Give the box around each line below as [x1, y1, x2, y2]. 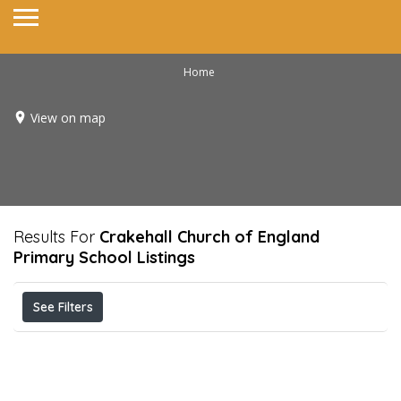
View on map [30, 108, 106, 126]
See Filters [32, 299, 93, 315]
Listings [132, 247, 195, 268]
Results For [13, 226, 99, 247]
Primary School [13, 247, 132, 268]
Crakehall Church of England [99, 226, 320, 247]
